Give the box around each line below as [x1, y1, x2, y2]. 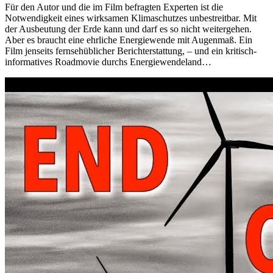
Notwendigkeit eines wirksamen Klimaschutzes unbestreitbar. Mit [5, 12, 257, 23]
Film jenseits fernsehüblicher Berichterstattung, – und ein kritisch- [5, 45, 257, 56]
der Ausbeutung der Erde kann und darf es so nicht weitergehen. [5, 23, 252, 34]
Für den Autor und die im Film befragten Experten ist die [5, 1, 223, 12]
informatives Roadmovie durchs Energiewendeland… [5, 56, 211, 67]
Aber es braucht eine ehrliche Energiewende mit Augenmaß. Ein [5, 34, 252, 45]
